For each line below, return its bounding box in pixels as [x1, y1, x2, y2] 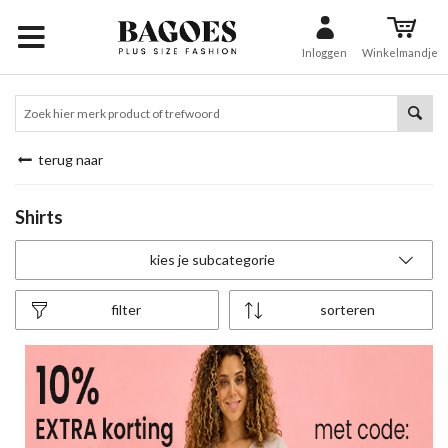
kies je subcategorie [150, 251, 276, 268]
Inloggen [302, 45, 347, 59]
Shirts [15, 206, 63, 228]
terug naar [34, 151, 103, 168]
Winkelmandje [362, 45, 438, 59]
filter [110, 301, 141, 318]
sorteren [319, 301, 375, 318]
